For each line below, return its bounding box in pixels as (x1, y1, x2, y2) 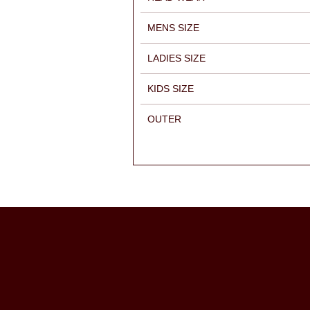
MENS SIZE (147, 21, 199, 33)
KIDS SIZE (147, 82, 194, 94)
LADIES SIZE (147, 52, 206, 64)
